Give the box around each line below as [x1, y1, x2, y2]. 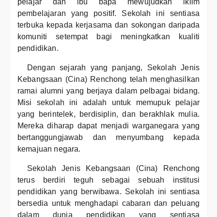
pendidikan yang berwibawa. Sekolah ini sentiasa [17, 187, 200, 196]
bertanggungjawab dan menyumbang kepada [17, 133, 200, 141]
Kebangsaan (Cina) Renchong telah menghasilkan [17, 75, 200, 83]
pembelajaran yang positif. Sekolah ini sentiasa [17, 9, 200, 17]
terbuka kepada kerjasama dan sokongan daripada [17, 21, 200, 29]
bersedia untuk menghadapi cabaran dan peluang [17, 199, 200, 207]
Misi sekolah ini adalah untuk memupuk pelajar [17, 98, 200, 107]
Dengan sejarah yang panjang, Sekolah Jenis [27, 63, 200, 72]
